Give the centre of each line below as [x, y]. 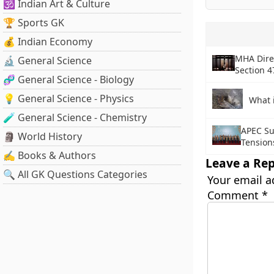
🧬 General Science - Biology [68, 80]
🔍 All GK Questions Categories [75, 174]
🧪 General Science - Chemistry [75, 117]
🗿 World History [43, 136]
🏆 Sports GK [34, 23]
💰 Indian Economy [48, 42]
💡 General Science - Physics [68, 98]
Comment [234, 195]
